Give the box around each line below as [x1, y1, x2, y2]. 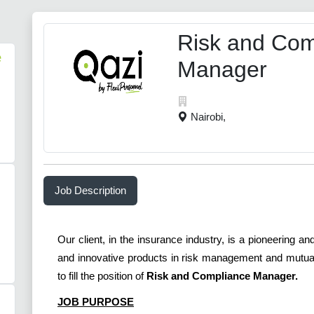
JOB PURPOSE [57, 295, 134, 308]
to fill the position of [57, 270, 146, 282]
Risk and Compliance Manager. [146, 270, 298, 282]
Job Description [55, 184, 126, 197]
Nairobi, [191, 111, 226, 123]
